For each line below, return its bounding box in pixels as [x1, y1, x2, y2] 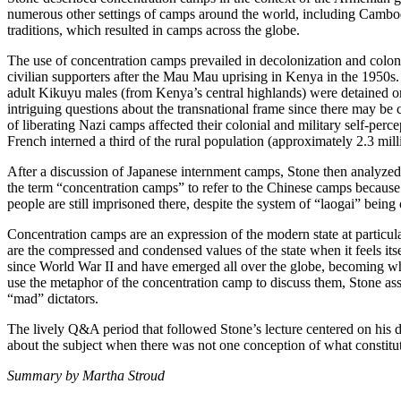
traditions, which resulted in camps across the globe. [7, 22, 300, 38]
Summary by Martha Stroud [7, 368, 165, 384]
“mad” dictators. [7, 291, 98, 307]
